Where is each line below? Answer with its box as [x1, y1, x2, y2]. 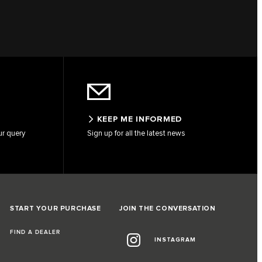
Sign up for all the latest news [87, 129, 185, 139]
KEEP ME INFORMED [96, 114, 182, 125]
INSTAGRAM [154, 236, 196, 244]
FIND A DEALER [10, 229, 61, 236]
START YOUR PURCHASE [10, 204, 101, 213]
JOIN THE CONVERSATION [119, 204, 216, 213]
